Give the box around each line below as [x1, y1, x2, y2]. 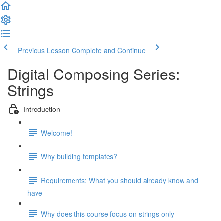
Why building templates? [41, 151, 117, 161]
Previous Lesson [18, 45, 70, 55]
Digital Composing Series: [7, 63, 180, 84]
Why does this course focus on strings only [41, 208, 174, 219]
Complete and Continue [72, 45, 146, 55]
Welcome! [41, 127, 72, 138]
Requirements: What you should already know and [41, 175, 198, 185]
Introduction [23, 104, 60, 114]
